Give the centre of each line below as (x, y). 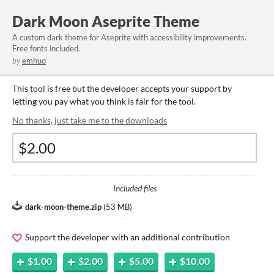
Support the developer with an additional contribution (127, 237)
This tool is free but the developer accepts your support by (122, 88)
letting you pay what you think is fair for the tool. (104, 101)
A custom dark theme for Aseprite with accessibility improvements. (129, 37)
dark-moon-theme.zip (63, 207)
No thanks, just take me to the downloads (90, 120)
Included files (135, 188)
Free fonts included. (46, 48)
